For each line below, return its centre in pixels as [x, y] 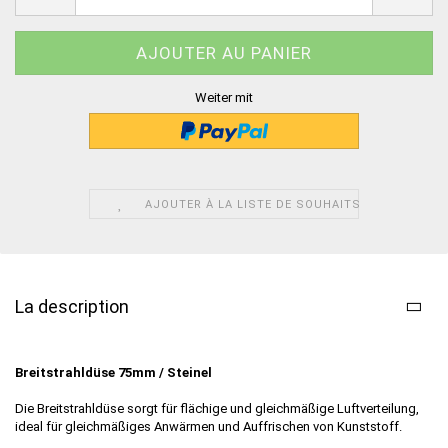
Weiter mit [224, 97]
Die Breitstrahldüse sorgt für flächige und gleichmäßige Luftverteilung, [217, 408]
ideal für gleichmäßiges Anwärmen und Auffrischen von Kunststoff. [213, 426]
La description [72, 306]
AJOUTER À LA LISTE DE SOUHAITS [253, 204]
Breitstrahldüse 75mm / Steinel [113, 372]
